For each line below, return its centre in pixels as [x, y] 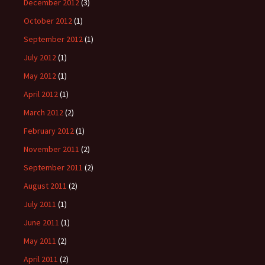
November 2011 [51, 149]
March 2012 [43, 112]
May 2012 [40, 76]
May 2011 [40, 241]
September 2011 [53, 167]
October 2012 [48, 21]
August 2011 [45, 186]
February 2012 [49, 131]
